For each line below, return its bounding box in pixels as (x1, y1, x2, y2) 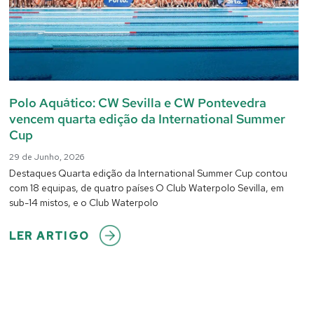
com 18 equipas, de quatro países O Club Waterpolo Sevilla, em (8, 181, 284, 194)
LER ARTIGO (8, 228, 90, 243)
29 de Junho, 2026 (8, 151, 84, 163)
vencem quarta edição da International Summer (8, 110, 285, 127)
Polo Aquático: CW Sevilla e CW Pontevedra (8, 94, 266, 111)
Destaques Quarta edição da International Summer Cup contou (8, 166, 287, 179)
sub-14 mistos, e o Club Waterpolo (8, 196, 158, 209)
